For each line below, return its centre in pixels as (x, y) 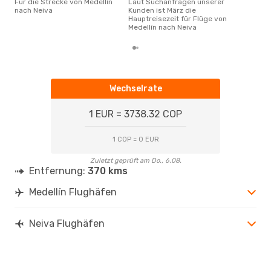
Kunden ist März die (162, 10)
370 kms (108, 171)
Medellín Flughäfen (73, 192)
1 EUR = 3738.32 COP (135, 114)
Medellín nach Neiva (162, 27)
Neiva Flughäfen (67, 223)
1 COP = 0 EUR (135, 139)
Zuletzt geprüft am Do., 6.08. (135, 160)
